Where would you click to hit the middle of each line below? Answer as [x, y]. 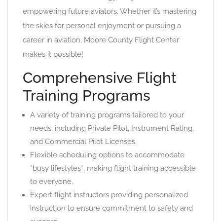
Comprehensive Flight [100, 78]
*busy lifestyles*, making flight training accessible [113, 168]
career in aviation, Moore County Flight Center [101, 40]
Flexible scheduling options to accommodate [107, 155]
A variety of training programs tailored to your [107, 115]
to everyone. [52, 182]
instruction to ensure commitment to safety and [111, 208]
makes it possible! [53, 54]
